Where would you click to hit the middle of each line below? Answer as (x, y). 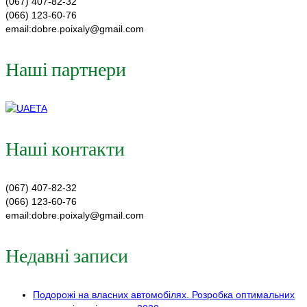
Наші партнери (66, 68)
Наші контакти (65, 148)
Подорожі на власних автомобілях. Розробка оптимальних (164, 294)
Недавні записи (67, 255)
